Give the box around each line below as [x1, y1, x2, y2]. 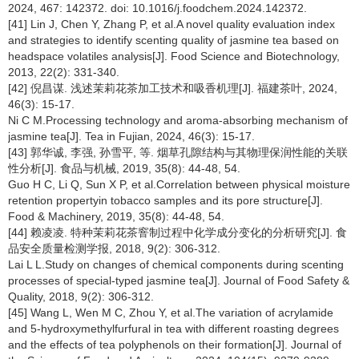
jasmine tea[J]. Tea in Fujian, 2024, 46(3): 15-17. [8, 129, 255, 143]
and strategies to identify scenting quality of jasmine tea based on [8, 33, 339, 46]
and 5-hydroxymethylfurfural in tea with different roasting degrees [8, 321, 339, 335]
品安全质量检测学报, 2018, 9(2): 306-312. [8, 241, 220, 255]
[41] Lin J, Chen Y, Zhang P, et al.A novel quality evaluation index [8, 17, 335, 30]
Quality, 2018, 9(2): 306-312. [8, 289, 154, 303]
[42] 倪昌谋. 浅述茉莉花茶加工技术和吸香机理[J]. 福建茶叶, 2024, [8, 81, 337, 95]
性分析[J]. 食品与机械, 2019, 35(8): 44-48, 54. [8, 161, 240, 175]
